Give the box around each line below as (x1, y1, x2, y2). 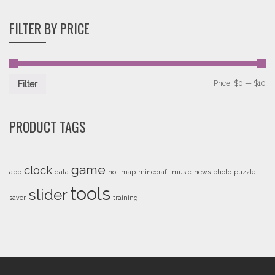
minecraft (138, 168, 169, 176)
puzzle (234, 168, 255, 176)
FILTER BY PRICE (9, 18, 90, 39)
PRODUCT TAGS (9, 116, 86, 136)
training (113, 193, 138, 201)
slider (28, 185, 68, 204)
